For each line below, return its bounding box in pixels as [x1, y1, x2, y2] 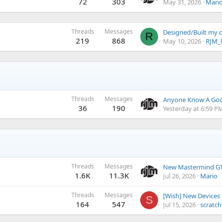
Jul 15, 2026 [163, 200, 196, 209]
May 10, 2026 [163, 37, 201, 46]
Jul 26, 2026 [163, 171, 196, 180]
